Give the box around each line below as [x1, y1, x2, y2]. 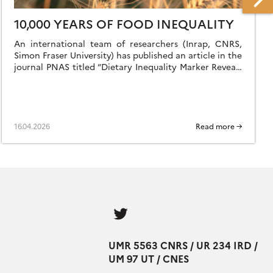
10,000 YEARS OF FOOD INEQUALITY [14, 15, 235, 32]
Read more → [196, 121, 243, 132]
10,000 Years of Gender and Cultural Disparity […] [14, 72, 216, 85]
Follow [132, 199, 162, 213]
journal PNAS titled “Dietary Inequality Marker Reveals [14, 60, 243, 73]
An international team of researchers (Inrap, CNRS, [14, 37, 243, 50]
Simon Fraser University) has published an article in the [14, 49, 243, 62]
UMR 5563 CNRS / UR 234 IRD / [108, 238, 258, 252]
